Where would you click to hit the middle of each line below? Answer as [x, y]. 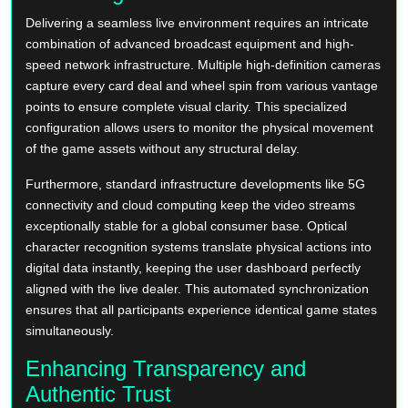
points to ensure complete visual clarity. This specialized [186, 106]
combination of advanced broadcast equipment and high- [190, 43]
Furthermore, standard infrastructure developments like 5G [195, 184]
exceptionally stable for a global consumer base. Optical [186, 225]
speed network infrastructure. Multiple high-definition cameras [203, 64]
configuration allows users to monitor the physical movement [199, 127]
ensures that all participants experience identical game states [201, 309]
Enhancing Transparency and [166, 368]
